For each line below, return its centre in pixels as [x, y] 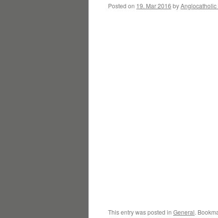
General [184, 212]
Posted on [121, 6]
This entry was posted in [141, 212]
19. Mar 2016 [154, 6]
